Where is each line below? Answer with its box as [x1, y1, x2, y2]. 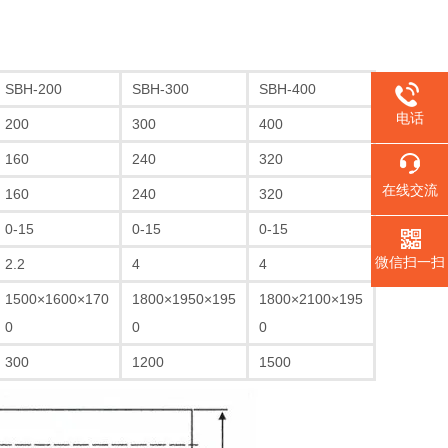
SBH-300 [132, 81, 189, 97]
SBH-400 [259, 81, 316, 97]
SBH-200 [5, 81, 62, 97]
